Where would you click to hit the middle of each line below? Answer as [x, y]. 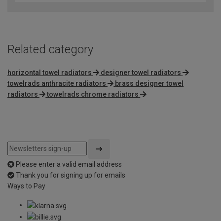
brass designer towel [149, 84]
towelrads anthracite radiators [57, 84]
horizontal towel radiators [50, 73]
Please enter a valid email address [69, 165]
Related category [50, 50]
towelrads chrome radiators [93, 94]
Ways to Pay [26, 186]
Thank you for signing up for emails [71, 175]
